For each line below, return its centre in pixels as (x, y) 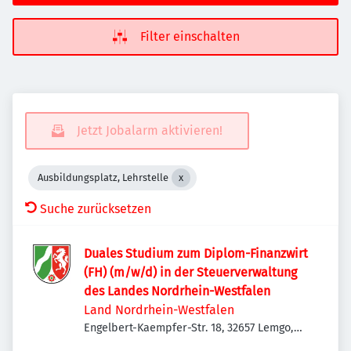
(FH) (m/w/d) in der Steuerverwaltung (190, 272)
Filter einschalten (190, 36)
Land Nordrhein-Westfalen (159, 310)
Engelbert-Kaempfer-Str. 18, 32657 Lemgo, (189, 328)
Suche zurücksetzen (96, 209)
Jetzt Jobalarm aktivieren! (150, 130)
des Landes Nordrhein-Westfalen (177, 291)
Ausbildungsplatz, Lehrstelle (103, 177)
